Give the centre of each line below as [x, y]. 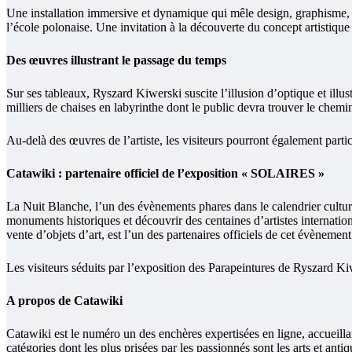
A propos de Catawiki [64, 300]
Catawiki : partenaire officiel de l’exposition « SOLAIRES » [165, 173]
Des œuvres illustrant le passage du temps [116, 60]
